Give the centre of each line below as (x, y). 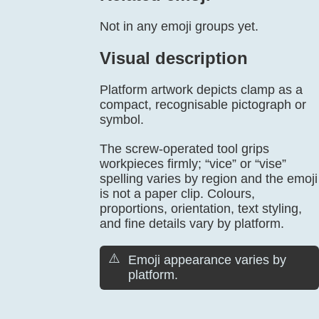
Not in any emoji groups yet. (179, 26)
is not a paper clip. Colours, (177, 194)
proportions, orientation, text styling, (201, 209)
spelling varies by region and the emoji (209, 179)
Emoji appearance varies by (207, 260)
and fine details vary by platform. (192, 224)
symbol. (122, 120)
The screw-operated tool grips (184, 149)
